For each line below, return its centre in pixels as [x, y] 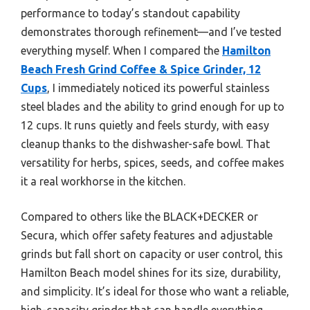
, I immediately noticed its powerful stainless [158, 88]
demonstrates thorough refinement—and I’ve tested [151, 32]
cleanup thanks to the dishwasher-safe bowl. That [145, 144]
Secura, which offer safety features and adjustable [147, 235]
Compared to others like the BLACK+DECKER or [139, 217]
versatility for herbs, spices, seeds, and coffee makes [153, 163]
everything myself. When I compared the [121, 51]
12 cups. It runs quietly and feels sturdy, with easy [145, 125]
